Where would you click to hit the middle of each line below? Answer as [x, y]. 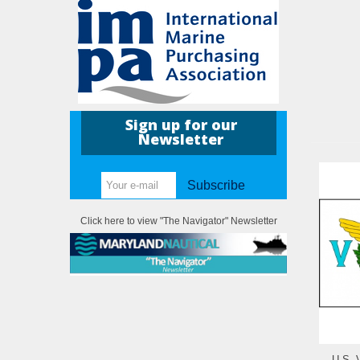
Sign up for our [181, 125]
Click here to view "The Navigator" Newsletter [178, 221]
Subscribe [217, 186]
